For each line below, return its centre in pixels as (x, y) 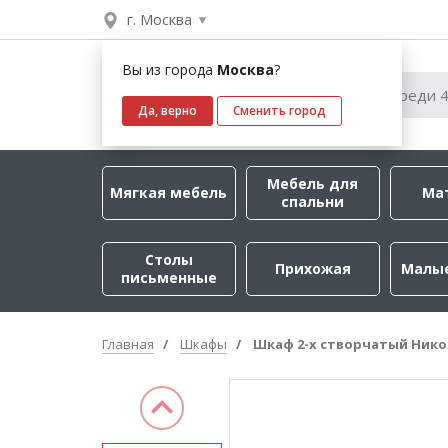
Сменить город (279, 110)
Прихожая (312, 268)
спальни (313, 201)
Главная (128, 344)
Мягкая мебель (169, 192)
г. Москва (159, 19)
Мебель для (313, 183)
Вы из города (169, 69)
